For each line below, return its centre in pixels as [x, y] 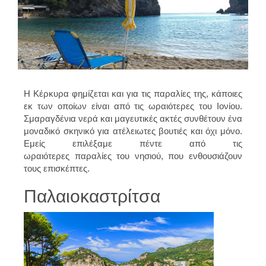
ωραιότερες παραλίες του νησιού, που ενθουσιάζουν [133, 156]
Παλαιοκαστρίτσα [92, 196]
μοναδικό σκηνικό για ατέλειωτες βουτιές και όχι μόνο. [133, 131]
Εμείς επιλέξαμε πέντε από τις [133, 143]
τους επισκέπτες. [57, 168]
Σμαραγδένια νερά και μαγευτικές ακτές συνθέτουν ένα [133, 118]
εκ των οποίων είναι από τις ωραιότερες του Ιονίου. [133, 106]
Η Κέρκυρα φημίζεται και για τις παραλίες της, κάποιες [133, 93]
